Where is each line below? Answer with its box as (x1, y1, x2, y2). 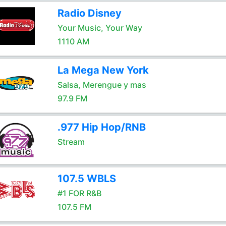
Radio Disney (57, 7, 122, 19)
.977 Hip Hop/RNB (57, 121, 146, 133)
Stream (57, 137, 85, 147)
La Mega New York (57, 64, 149, 76)
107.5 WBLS (57, 173, 116, 185)
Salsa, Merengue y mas (57, 80, 146, 90)
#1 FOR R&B (57, 188, 101, 198)
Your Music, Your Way (57, 23, 142, 33)
